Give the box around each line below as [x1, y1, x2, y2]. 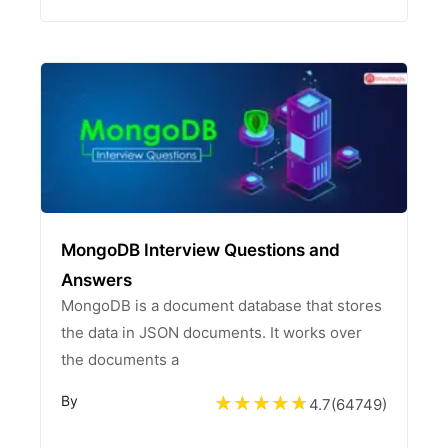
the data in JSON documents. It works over [61, 323, 362, 342]
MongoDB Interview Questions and [61, 240, 340, 260]
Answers [61, 270, 132, 290]
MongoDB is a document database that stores [61, 296, 382, 315]
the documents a [61, 350, 179, 369]
